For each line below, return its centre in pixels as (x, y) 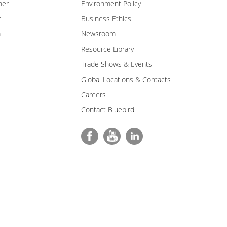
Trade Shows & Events (117, 64)
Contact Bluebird (108, 110)
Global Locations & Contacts (126, 79)
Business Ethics (106, 18)
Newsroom (98, 34)
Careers (93, 94)
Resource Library (107, 49)
